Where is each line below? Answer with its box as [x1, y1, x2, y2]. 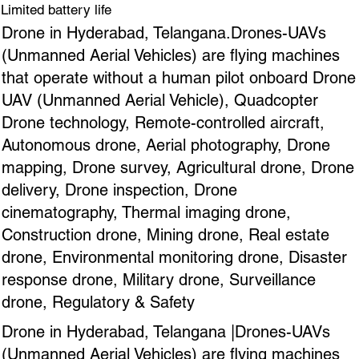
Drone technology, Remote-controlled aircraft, [2, 112, 325, 132]
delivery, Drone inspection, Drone [2, 179, 238, 200]
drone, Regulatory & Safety [2, 292, 196, 312]
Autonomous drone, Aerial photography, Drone [2, 135, 331, 155]
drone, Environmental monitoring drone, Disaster [2, 247, 348, 267]
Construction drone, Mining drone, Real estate [2, 224, 330, 244]
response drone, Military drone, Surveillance [2, 269, 317, 289]
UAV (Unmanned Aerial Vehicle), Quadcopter [2, 90, 319, 110]
